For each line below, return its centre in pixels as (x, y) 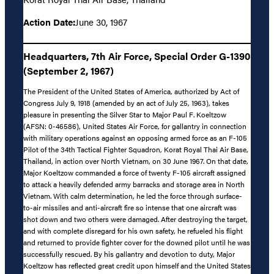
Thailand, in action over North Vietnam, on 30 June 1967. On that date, (136, 161)
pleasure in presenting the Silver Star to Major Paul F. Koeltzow (125, 115)
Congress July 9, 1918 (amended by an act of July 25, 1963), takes (126, 103)
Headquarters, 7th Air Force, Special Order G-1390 (137, 56)
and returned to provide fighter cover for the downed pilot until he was (137, 243)
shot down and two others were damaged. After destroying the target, (135, 219)
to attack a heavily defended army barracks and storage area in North (134, 184)
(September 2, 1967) (68, 71)
